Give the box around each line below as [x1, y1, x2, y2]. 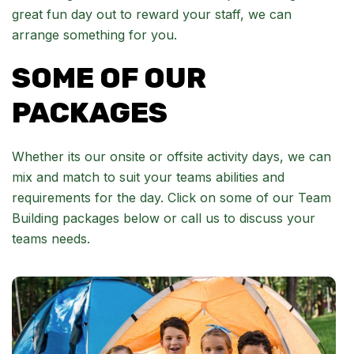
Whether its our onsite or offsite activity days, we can [12, 149, 331, 165]
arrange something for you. [12, 27, 177, 43]
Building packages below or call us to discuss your [12, 210, 315, 227]
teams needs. [12, 231, 90, 247]
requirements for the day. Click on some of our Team [12, 190, 331, 206]
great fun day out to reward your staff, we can [12, 6, 292, 23]
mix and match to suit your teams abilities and [12, 169, 284, 186]
